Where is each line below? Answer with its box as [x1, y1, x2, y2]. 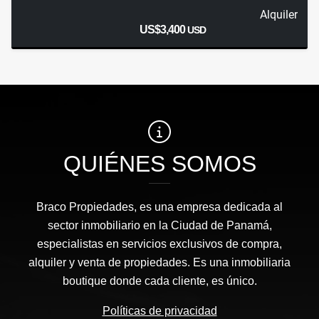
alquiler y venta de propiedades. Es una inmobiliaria [28, 256, 291, 269]
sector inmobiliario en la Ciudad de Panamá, [47, 219, 272, 232]
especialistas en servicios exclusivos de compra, [37, 238, 282, 251]
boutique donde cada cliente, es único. [62, 275, 257, 288]
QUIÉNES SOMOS [63, 151, 256, 177]
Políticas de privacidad [102, 305, 217, 318]
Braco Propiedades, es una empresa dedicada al [36, 201, 283, 214]
